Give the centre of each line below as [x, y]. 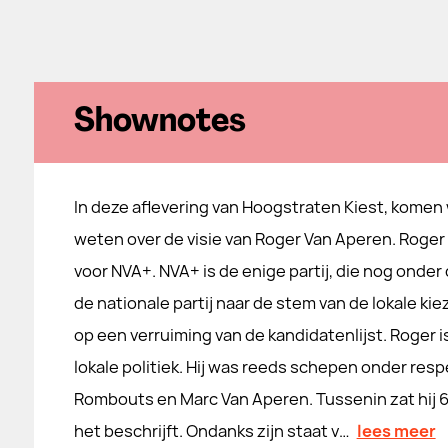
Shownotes [159, 122]
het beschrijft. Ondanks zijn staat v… [211, 431]
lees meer [396, 431]
